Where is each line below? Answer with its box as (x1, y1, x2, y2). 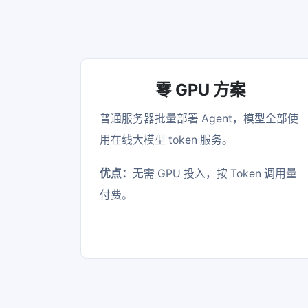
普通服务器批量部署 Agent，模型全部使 (100, 111, 299, 125)
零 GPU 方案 (155, 79, 246, 100)
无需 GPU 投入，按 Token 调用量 (133, 166, 298, 180)
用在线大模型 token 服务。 (100, 133, 234, 146)
